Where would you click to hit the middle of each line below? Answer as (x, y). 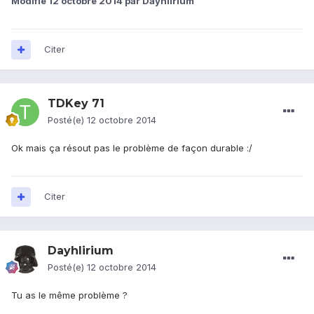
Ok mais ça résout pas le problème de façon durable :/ (132, 148)
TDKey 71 (76, 104)
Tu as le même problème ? (69, 295)
